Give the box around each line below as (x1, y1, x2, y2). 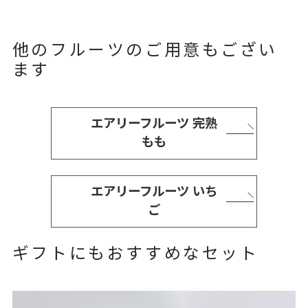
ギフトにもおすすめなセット (12, 242, 259, 267)
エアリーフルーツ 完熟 (91, 114, 217, 133)
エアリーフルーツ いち (91, 183, 217, 202)
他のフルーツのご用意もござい (12, 38, 278, 63)
